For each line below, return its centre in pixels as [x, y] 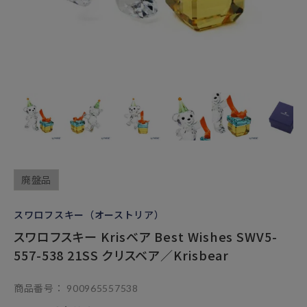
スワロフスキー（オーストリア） [89, 214]
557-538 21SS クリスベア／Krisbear [122, 255]
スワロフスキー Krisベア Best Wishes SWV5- [146, 236]
